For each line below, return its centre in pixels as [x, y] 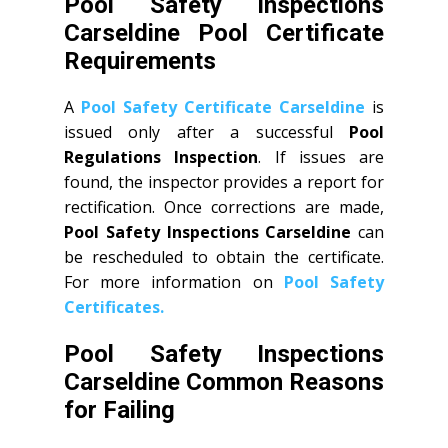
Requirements [140, 61]
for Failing [119, 410]
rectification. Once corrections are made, [224, 207]
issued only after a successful [206, 132]
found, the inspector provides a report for [224, 182]
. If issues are [321, 157]
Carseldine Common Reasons [224, 382]
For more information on [174, 282]
